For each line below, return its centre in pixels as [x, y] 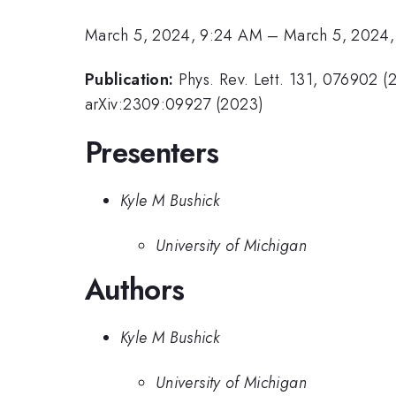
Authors [135, 289]
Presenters [152, 152]
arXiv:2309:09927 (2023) [175, 105]
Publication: [129, 80]
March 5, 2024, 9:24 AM [174, 35]
